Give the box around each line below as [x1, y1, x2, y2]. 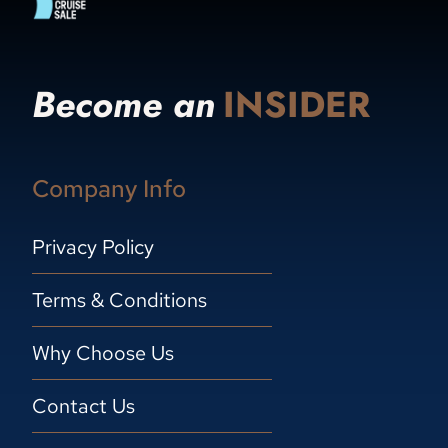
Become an [32, 78, 215, 131]
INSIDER [223, 78, 370, 131]
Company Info [32, 173, 186, 204]
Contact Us [32, 393, 135, 419]
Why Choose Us [32, 340, 174, 366]
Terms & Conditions [32, 287, 207, 313]
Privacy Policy [32, 234, 154, 260]
